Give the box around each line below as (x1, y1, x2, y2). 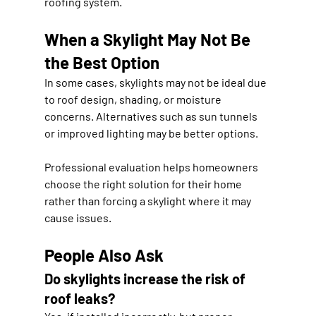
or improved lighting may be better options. (44, 126, 258, 140)
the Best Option (44, 51, 159, 73)
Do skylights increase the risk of (44, 269, 248, 287)
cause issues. (44, 210, 111, 224)
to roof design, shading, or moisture (44, 92, 224, 106)
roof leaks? (44, 289, 115, 307)
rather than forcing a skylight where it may (44, 193, 253, 207)
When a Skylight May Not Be (44, 28, 254, 49)
